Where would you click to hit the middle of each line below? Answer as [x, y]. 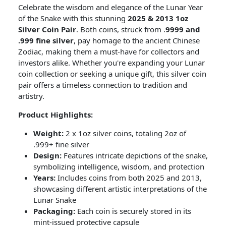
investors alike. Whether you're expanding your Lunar [111, 63]
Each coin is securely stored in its [133, 211]
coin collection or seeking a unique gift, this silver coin [112, 74]
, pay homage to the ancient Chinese [137, 40]
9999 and [183, 29]
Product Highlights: [55, 115]
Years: [44, 178]
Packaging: [54, 211]
